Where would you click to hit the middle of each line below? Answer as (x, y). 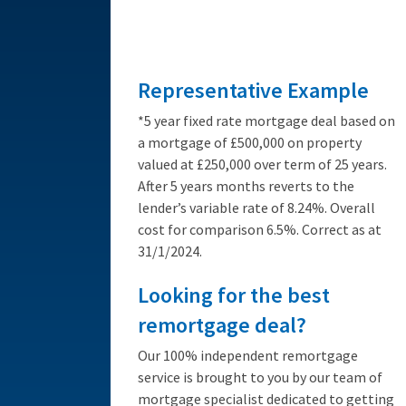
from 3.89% (298, 28)
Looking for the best (234, 295)
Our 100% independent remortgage (248, 355)
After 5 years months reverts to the (246, 185)
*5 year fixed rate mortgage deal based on (266, 120)
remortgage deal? (222, 324)
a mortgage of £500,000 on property (250, 142)
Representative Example (253, 90)
